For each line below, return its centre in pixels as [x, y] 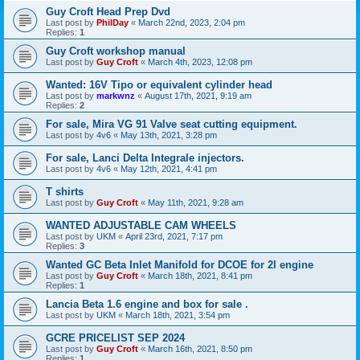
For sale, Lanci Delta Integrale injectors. [145, 158]
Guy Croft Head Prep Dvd [108, 12]
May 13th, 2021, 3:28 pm [169, 135]
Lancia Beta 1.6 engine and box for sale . [147, 304]
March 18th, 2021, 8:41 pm [200, 276]
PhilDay [112, 22]
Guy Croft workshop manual [116, 51]
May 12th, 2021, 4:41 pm [169, 169]
